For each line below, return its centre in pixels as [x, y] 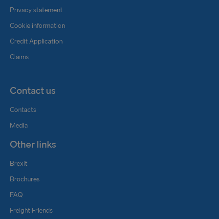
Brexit [19, 164]
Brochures [25, 179]
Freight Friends [31, 210]
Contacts [23, 110]
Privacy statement [36, 10]
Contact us [33, 90]
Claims [19, 57]
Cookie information [37, 26]
